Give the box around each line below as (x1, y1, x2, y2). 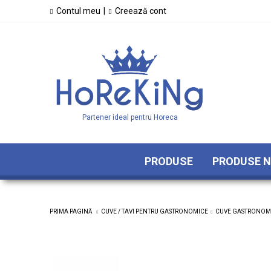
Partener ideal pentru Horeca (82, 113, 178, 122)
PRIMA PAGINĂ (50, 208, 93, 215)
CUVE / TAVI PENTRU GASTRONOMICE (101, 208, 208, 215)
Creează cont (115, 6, 166, 16)
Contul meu (56, 6, 100, 16)
